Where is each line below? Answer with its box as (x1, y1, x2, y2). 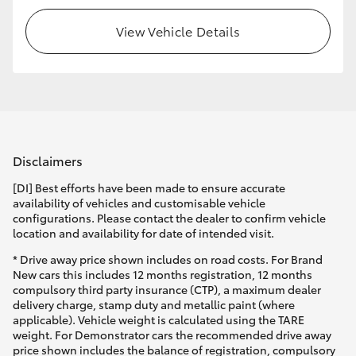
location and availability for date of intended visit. (13, 224, 274, 241)
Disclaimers (13, 150, 83, 169)
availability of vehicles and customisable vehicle (13, 194, 265, 211)
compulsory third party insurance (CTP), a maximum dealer (13, 281, 321, 297)
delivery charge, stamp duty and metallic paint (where (13, 296, 295, 312)
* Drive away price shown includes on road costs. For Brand (13, 250, 323, 267)
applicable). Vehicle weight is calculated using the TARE (13, 311, 304, 327)
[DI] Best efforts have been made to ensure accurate (13, 179, 285, 195)
